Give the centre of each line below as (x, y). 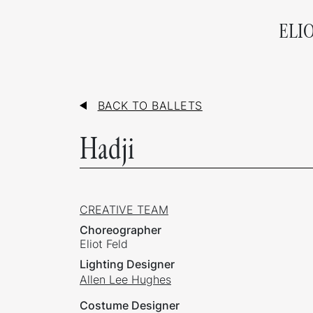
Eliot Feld (104, 244)
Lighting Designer (127, 264)
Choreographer (121, 230)
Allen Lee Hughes (125, 280)
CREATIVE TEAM (124, 210)
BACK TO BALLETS (150, 106)
